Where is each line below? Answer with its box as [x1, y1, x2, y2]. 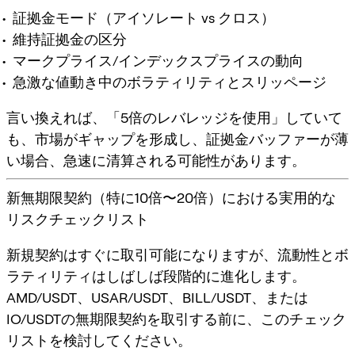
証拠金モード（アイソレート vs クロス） [13, 9, 275, 26]
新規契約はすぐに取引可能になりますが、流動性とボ [6, 246, 349, 263]
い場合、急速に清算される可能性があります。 [6, 151, 306, 169]
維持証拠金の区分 [13, 30, 127, 48]
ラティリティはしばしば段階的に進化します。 [6, 267, 306, 284]
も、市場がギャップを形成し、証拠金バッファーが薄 [6, 130, 349, 147]
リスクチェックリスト [6, 210, 149, 227]
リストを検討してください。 [6, 331, 192, 349]
